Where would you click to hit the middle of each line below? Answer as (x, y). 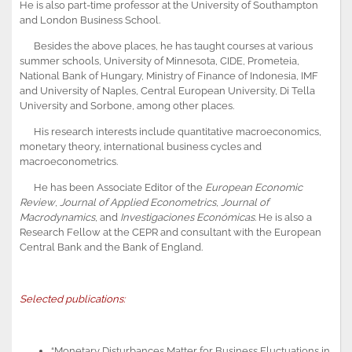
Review (37, 202)
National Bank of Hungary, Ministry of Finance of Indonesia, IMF (169, 75)
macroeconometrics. (69, 161)
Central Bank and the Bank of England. (111, 247)
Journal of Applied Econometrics (138, 202)
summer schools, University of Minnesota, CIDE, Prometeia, (159, 60)
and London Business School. (90, 20)
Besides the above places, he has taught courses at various (166, 46)
